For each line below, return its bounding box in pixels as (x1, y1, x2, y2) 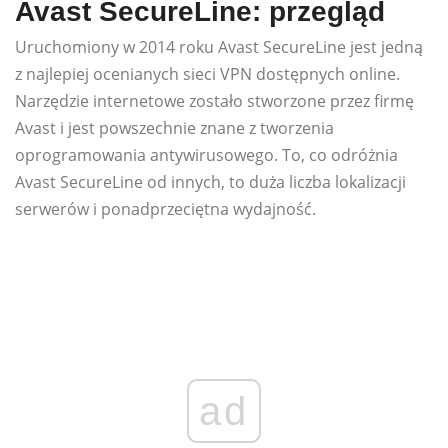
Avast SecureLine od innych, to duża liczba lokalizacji (15, 171, 406, 194)
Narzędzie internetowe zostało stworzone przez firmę (15, 90, 414, 113)
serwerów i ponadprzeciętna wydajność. (15, 198, 316, 221)
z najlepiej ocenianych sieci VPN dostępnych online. (15, 63, 400, 86)
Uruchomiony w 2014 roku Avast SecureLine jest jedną (15, 36, 423, 59)
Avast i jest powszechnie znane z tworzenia (15, 117, 334, 140)
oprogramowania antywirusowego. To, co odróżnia (15, 144, 398, 167)
